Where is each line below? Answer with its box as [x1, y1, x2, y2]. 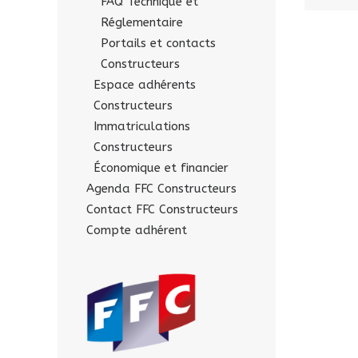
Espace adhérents [93, 78, 196, 92]
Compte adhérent [86, 223, 187, 237]
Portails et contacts [101, 36, 216, 50]
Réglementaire [101, 15, 183, 30]
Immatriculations [93, 119, 190, 133]
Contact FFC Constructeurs [86, 202, 238, 217]
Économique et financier [93, 161, 229, 175]
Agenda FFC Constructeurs [86, 181, 237, 196]
